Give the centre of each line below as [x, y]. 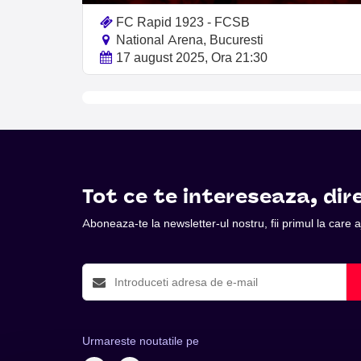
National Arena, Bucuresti [190, 40]
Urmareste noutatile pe [141, 341]
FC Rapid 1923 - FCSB [183, 22]
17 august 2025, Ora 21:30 [192, 58]
